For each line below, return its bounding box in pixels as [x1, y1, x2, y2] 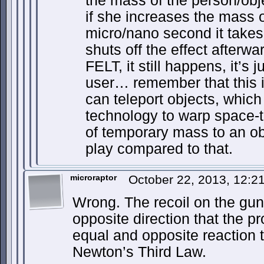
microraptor [70, 173, 117, 182]
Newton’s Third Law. [72, 244, 206, 260]
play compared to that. [85, 141, 233, 157]
